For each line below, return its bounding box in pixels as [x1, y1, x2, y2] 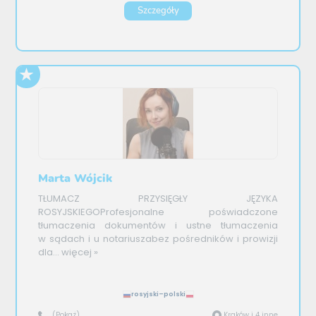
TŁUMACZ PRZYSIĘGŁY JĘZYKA [38, 192, 278, 206]
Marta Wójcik [38, 170, 113, 186]
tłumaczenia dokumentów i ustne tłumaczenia [38, 219, 278, 233]
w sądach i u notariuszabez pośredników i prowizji [38, 232, 278, 246]
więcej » [59, 245, 99, 260]
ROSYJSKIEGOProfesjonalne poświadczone [38, 205, 278, 219]
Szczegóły [137, 4, 179, 17]
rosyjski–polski [130, 290, 186, 299]
